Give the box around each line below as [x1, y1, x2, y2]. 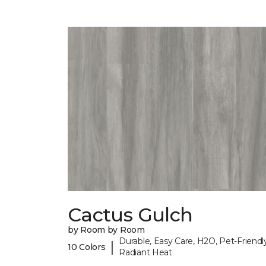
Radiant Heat [119, 247, 172, 258]
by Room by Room [68, 224, 145, 236]
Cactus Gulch [68, 203, 193, 227]
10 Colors [68, 241, 106, 252]
